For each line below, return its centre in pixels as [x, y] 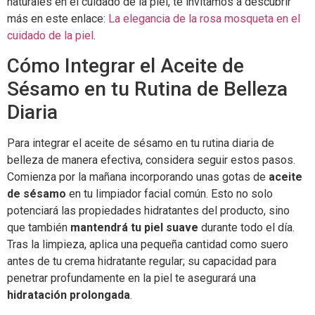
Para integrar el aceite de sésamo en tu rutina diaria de [141, 143]
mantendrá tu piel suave [134, 228]
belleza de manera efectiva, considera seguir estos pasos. [151, 160]
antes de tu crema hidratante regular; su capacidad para [142, 262]
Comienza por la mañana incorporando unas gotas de [138, 177]
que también [39, 228]
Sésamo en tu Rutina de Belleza [147, 89]
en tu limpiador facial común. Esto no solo [169, 194]
